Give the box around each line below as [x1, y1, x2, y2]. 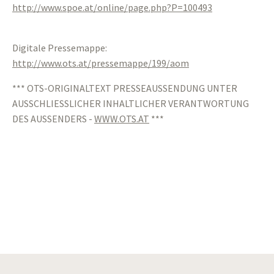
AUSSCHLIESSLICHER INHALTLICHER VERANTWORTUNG [12, 97, 249, 109]
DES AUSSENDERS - [12, 113, 94, 125]
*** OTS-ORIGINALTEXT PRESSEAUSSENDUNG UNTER [12, 82, 237, 94]
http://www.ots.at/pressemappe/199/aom [12, 57, 189, 69]
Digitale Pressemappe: [12, 42, 107, 54]
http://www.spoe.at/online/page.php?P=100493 [12, 1, 212, 13]
